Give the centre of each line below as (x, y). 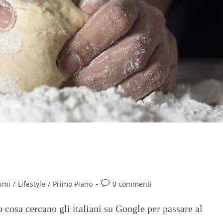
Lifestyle (32, 184)
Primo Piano (73, 184)
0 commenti (132, 184)
